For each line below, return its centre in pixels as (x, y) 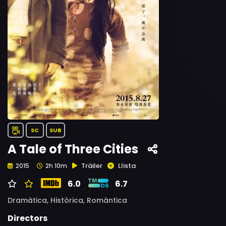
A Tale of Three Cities (73, 149)
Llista (127, 166)
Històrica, (69, 200)
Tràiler (92, 166)
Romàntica (107, 200)
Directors (27, 218)
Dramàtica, (29, 200)
